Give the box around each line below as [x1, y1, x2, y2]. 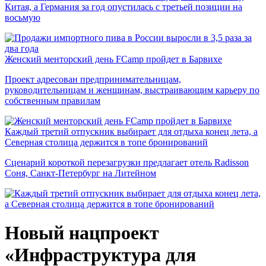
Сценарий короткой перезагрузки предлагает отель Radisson [5, 157, 249, 167]
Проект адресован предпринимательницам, [5, 74, 181, 84]
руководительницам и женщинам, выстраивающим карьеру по [5, 85, 259, 95]
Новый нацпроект [5, 222, 159, 244]
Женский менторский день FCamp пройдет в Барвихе [5, 54, 222, 64]
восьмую [5, 12, 40, 23]
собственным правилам [5, 96, 100, 106]
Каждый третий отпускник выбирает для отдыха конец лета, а [5, 126, 258, 137]
